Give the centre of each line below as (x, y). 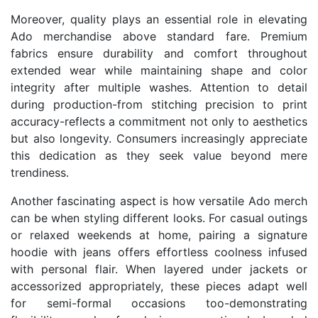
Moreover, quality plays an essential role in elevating (159, 19)
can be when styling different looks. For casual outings (159, 218)
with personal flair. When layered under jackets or (159, 269)
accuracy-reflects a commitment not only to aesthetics (159, 121)
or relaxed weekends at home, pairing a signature (159, 235)
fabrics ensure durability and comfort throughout (159, 53)
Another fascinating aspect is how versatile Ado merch (159, 201)
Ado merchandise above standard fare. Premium (159, 36)
